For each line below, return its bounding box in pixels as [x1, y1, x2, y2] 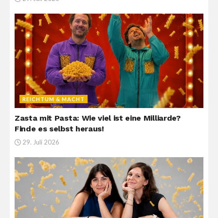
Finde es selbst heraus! [15, 124, 104, 134]
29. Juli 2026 [21, 138, 59, 146]
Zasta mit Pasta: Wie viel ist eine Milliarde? [15, 113, 181, 123]
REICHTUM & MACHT [22, 96, 85, 103]
